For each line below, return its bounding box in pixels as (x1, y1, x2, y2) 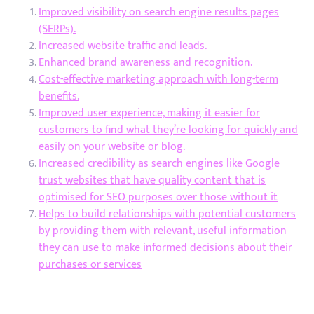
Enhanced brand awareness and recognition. (39, 53, 252, 72)
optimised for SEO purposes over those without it (39, 188, 278, 207)
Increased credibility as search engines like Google (39, 154, 280, 173)
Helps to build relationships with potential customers (39, 205, 296, 224)
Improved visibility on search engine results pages (39, 3, 279, 22)
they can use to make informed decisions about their (39, 238, 292, 257)
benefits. (39, 87, 79, 106)
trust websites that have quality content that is (39, 171, 266, 190)
